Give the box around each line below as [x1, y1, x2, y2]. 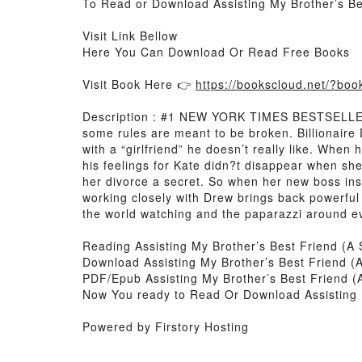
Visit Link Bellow [82, 27, 178, 44]
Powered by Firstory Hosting [82, 318, 249, 335]
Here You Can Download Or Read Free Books [82, 44, 350, 60]
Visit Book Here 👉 [82, 76, 196, 92]
